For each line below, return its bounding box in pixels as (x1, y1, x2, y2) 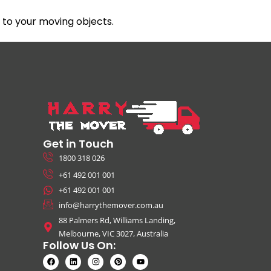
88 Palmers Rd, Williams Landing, (59, 215, 176, 226)
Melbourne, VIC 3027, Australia (59, 228, 169, 240)
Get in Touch (43, 136, 114, 152)
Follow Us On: (43, 238, 116, 253)
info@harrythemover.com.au (59, 200, 164, 211)
